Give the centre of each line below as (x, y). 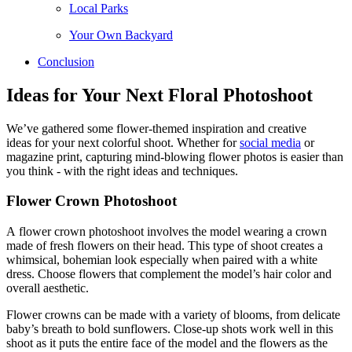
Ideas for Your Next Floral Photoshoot (159, 95)
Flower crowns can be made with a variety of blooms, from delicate (173, 315)
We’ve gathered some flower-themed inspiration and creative (156, 128)
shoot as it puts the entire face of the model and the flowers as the (167, 343)
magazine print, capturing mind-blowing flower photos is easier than (175, 156)
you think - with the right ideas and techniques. (122, 170)
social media (270, 142)
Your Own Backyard (121, 35)
